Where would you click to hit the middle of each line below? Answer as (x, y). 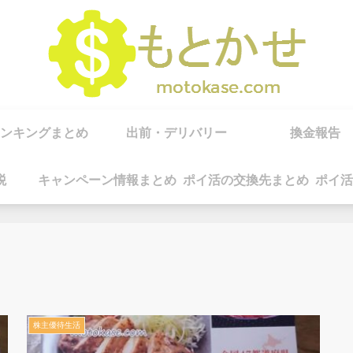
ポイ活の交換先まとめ (246, 180)
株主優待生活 (57, 325)
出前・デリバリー (176, 133)
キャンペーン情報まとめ (107, 180)
